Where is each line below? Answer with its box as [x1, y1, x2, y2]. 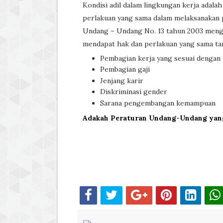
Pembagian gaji [100, 65, 150, 74]
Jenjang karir [100, 76, 143, 85]
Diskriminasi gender [100, 87, 167, 97]
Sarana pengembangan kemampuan [100, 98, 216, 108]
